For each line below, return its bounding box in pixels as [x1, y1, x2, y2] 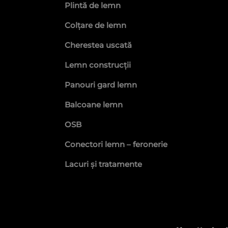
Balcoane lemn [65, 100, 123, 109]
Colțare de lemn [65, 20, 126, 30]
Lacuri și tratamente [65, 159, 142, 169]
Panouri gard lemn [65, 80, 137, 90]
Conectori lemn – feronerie [65, 139, 167, 149]
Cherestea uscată [65, 40, 132, 50]
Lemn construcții [65, 60, 131, 70]
